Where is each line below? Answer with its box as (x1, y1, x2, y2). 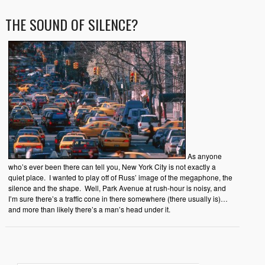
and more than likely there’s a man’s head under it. (8, 204, 170, 215)
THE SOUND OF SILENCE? (5, 14, 138, 35)
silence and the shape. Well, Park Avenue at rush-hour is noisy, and (8, 183, 226, 193)
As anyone (185, 151, 222, 161)
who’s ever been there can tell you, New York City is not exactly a (8, 161, 216, 172)
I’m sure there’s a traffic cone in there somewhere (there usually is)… (8, 193, 228, 204)
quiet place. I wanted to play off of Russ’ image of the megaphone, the (8, 172, 232, 183)
